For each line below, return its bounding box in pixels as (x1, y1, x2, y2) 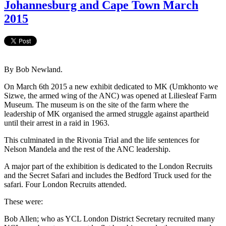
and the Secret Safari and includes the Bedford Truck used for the (4, 171, 211, 180)
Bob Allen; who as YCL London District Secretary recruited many (4, 214, 215, 223)
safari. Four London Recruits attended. (4, 180, 127, 189)
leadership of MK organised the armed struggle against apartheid (4, 109, 209, 118)
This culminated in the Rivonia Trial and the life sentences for (4, 135, 199, 144)
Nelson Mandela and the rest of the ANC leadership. (4, 144, 171, 153)
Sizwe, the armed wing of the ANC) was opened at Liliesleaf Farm (4, 91, 216, 100)
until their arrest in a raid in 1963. (4, 118, 109, 127)
